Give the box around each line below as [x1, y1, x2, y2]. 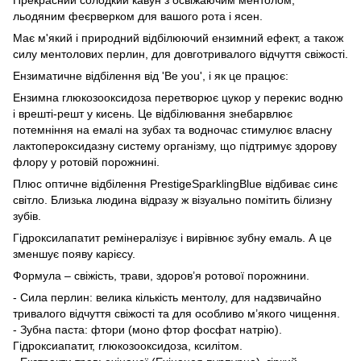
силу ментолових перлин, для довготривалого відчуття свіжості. [13, 47, 348, 60]
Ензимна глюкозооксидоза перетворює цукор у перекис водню [13, 90, 343, 104]
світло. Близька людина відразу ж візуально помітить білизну [13, 193, 332, 206]
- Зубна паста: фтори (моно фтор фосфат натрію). [13, 322, 282, 336]
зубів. [13, 209, 41, 222]
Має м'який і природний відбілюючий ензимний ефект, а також [13, 31, 343, 44]
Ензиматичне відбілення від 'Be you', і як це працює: [13, 68, 288, 82]
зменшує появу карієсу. [13, 247, 135, 260]
